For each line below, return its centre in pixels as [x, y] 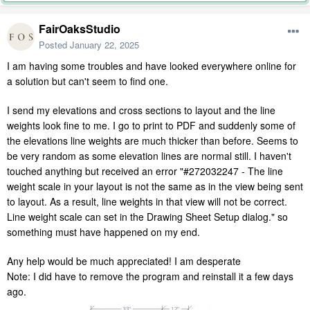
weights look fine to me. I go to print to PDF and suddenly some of [151, 125]
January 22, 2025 [104, 44]
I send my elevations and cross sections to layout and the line [141, 110]
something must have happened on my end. [105, 231]
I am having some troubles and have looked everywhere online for [152, 65]
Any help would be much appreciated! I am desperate [124, 261]
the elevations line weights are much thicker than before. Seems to [153, 140]
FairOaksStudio [80, 28]
